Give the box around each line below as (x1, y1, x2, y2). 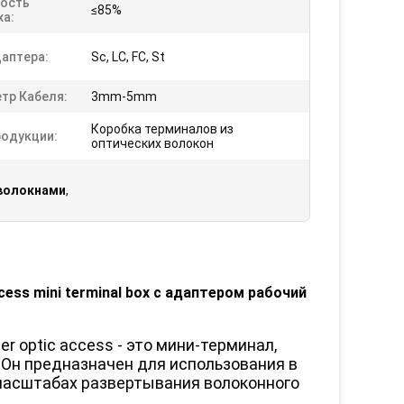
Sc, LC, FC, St (91, 50, 165, 64)
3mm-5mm (91, 89, 157, 104)
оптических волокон (91, 136, 214, 151)
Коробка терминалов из (91, 122, 234, 136)
